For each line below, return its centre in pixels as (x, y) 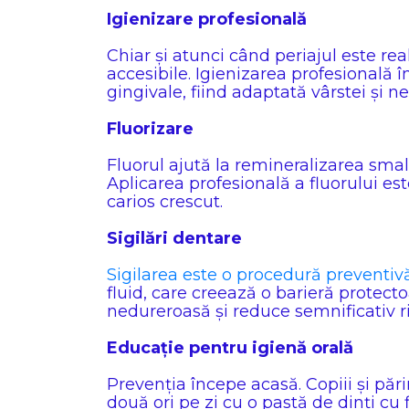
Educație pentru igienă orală (230, 348)
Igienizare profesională (207, 19)
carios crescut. (165, 202)
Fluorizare (150, 129)
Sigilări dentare (174, 238)
